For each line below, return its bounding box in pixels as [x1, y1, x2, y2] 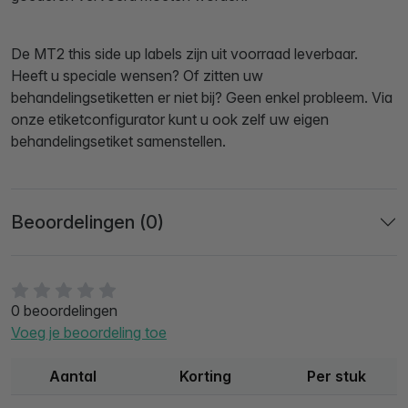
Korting [178, 367, 231, 386]
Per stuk [307, 367, 366, 386]
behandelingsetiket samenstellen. [11, 132, 229, 151]
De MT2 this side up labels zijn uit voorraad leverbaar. [11, 45, 358, 64]
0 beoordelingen [11, 301, 117, 321]
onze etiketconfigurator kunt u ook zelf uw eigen [11, 110, 329, 129]
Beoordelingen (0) [11, 211, 164, 234]
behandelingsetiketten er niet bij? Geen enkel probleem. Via [11, 88, 393, 107]
